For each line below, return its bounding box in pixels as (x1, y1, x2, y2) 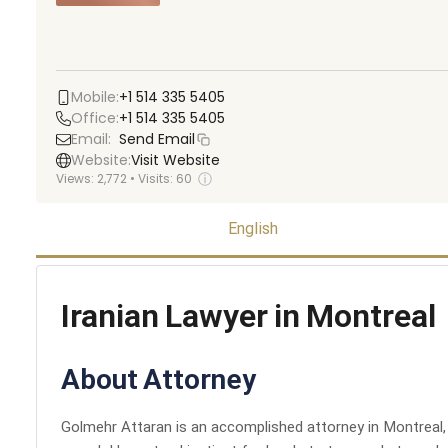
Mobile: (71, 87, 119, 107)
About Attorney (61, 364, 256, 400)
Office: (71, 108, 119, 128)
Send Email (119, 129, 195, 149)
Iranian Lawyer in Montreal (61, 298, 436, 340)
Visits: (138, 170, 176, 187)
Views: (56, 170, 97, 187)
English (228, 220, 279, 240)
